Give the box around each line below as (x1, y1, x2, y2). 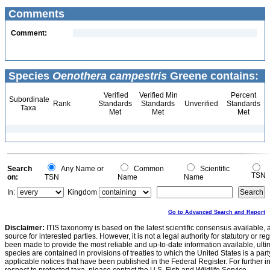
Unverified (183, 99, 218, 108)
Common (130, 165, 164, 173)
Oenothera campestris (52, 70, 167, 82)
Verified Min (137, 91, 178, 99)
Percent (230, 91, 256, 99)
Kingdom (67, 188, 97, 196)
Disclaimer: (5, 224, 45, 232)
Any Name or (57, 165, 104, 173)
